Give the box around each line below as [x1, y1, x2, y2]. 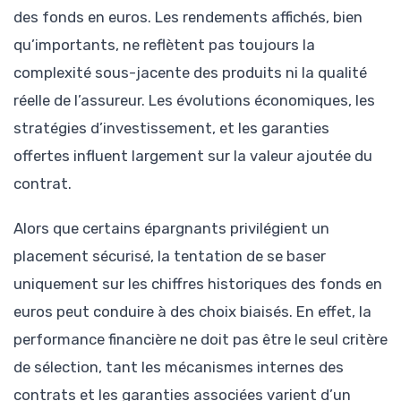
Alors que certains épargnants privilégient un [13, 218, 329, 237]
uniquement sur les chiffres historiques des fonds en [13, 274, 382, 293]
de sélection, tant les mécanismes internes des [13, 357, 344, 376]
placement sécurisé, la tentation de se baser [13, 246, 326, 265]
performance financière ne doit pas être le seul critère [13, 329, 388, 348]
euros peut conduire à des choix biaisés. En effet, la [13, 302, 371, 320]
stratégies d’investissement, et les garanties [13, 118, 329, 137]
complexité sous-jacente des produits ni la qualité [13, 63, 367, 81]
